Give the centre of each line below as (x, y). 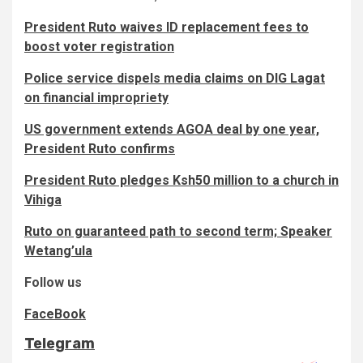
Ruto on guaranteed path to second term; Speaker (178, 232)
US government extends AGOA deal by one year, (172, 130)
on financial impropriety (96, 98)
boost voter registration (99, 47)
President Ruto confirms (100, 149)
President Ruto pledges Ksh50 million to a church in (181, 181)
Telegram (60, 344)
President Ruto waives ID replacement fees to (167, 28)
